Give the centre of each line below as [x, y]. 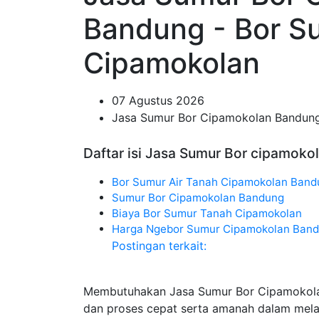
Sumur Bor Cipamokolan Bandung [198, 198]
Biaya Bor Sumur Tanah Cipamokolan [207, 213]
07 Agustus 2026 [158, 100]
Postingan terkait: [159, 246]
